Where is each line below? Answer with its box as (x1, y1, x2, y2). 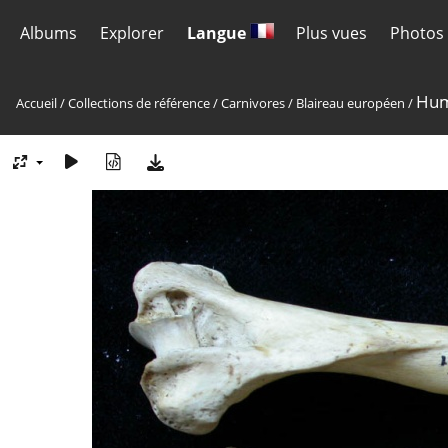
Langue (186, 22, 250, 44)
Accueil (16, 94, 57, 112)
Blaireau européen (296, 94, 405, 112)
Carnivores (221, 94, 285, 112)
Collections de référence (68, 94, 210, 112)
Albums (20, 22, 77, 44)
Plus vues (296, 22, 368, 44)
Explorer (99, 22, 164, 44)
